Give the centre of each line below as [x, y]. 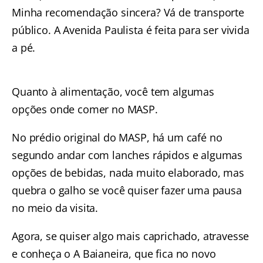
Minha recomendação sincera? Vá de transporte [128, 12]
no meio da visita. [55, 208]
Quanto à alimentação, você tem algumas [113, 91]
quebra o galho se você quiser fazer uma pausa [127, 190]
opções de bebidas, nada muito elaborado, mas [128, 172]
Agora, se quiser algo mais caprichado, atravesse [131, 236]
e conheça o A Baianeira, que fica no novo [114, 253]
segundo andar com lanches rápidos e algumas [127, 155]
